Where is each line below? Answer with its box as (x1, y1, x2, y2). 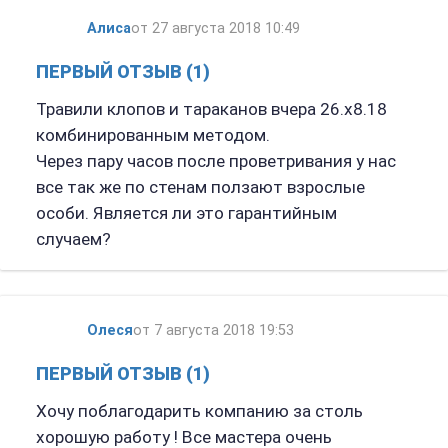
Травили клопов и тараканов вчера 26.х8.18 (35, 99, 387, 119)
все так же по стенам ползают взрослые (35, 177, 365, 197)
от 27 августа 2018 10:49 (130, 19, 300, 37)
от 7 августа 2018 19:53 (132, 321, 294, 339)
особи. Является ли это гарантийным (35, 203, 337, 223)
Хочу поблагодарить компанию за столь (35, 400, 363, 421)
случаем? (35, 229, 111, 249)
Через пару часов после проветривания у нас (35, 151, 396, 171)
